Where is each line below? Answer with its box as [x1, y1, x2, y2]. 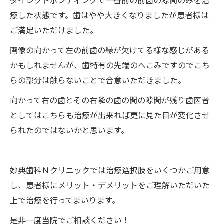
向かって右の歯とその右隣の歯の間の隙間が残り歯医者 [10, 94, 209, 106]
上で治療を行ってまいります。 [10, 194, 120, 206]
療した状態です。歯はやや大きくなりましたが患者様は [10, 9, 209, 21]
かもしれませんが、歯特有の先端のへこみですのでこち [10, 59, 210, 71]
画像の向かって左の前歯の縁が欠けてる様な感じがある [10, 44, 209, 56]
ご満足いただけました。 [10, 24, 98, 36]
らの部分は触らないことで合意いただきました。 [10, 74, 186, 86]
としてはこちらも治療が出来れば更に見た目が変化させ [10, 109, 210, 121]
